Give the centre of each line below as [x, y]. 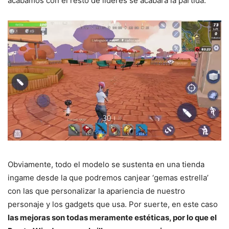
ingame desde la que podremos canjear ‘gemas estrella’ [108, 178]
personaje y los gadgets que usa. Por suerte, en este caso [113, 204]
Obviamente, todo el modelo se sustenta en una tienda [106, 165]
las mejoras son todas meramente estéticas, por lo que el [112, 218]
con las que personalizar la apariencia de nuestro [96, 191]
